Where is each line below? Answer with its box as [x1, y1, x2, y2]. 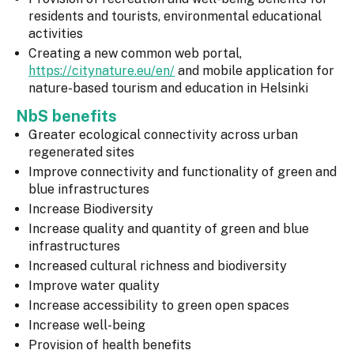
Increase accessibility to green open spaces [28, 298, 289, 314]
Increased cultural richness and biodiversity [28, 258, 287, 274]
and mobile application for [175, 63, 334, 79]
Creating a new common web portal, [28, 46, 242, 62]
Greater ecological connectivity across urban [28, 127, 298, 143]
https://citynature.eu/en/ [28, 63, 175, 79]
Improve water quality [28, 278, 160, 294]
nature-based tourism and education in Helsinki [28, 81, 308, 96]
